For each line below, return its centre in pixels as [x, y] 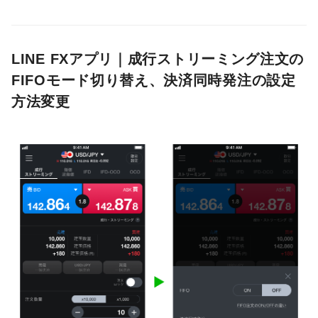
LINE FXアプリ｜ [70, 59]
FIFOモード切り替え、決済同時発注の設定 [154, 80]
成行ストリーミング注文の [216, 59]
